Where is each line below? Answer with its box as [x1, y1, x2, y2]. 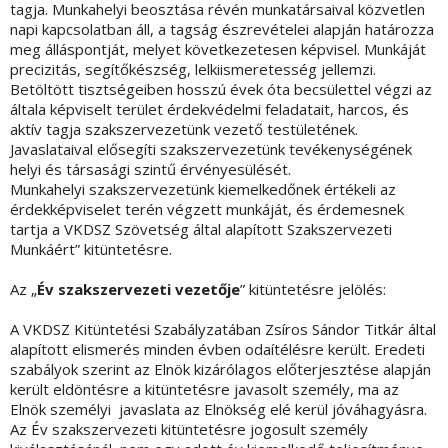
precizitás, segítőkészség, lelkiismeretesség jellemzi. [10, 59, 376, 80]
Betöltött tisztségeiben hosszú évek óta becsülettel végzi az [10, 79, 432, 100]
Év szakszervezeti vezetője [37, 279, 240, 300]
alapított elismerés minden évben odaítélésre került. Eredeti [10, 339, 429, 360]
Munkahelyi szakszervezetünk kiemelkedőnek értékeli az [10, 179, 396, 200]
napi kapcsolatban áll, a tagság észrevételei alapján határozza [10, 19, 434, 40]
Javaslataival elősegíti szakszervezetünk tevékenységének [10, 139, 412, 160]
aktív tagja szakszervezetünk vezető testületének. [10, 119, 358, 140]
